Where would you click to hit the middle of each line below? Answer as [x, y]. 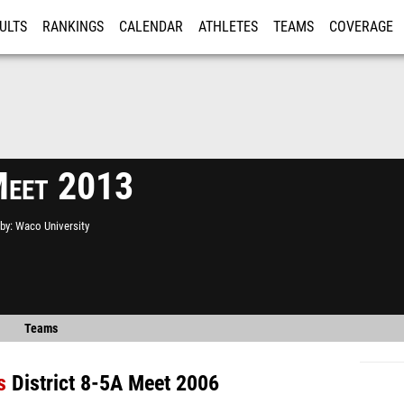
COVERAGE [361, 27]
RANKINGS [73, 27]
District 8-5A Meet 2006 [115, 383]
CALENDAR [151, 27]
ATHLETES [228, 27]
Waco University [52, 226]
